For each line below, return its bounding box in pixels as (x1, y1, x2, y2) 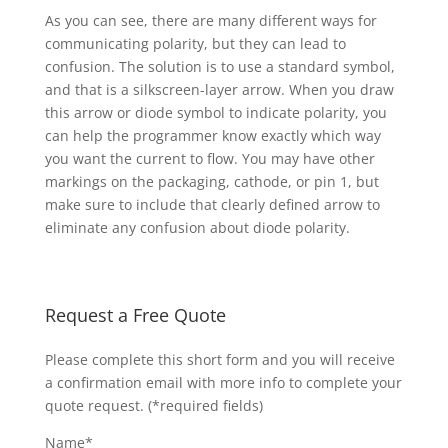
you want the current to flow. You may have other (44, 149, 375, 168)
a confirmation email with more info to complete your (44, 373, 402, 392)
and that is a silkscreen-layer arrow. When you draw (44, 80, 394, 99)
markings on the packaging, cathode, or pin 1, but (44, 172, 379, 191)
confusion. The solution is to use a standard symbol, (44, 57, 395, 76)
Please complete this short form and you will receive (44, 350, 395, 369)
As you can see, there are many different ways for (44, 11, 377, 30)
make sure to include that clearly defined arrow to (44, 195, 380, 214)
